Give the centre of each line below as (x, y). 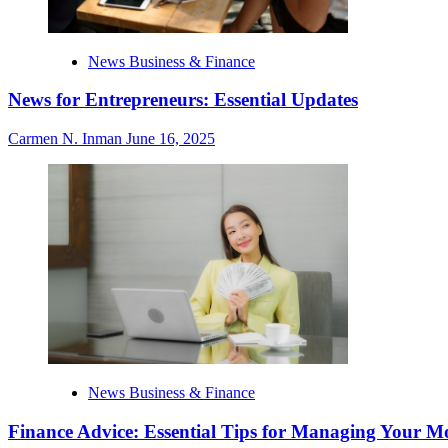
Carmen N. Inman (67, 139)
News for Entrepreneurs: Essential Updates (183, 100)
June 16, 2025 (170, 139)
